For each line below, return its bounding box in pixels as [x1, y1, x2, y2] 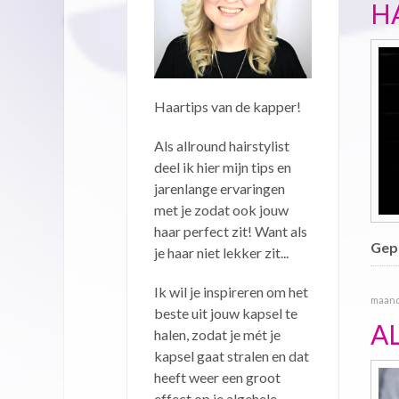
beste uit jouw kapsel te [154, 304, 297, 322]
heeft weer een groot [154, 368, 281, 386]
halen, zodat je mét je [154, 325, 281, 343]
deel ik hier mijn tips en [154, 158, 291, 175]
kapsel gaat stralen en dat [154, 346, 309, 364]
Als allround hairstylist [154, 136, 289, 154]
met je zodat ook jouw [154, 200, 289, 218]
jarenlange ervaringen [154, 179, 285, 197]
